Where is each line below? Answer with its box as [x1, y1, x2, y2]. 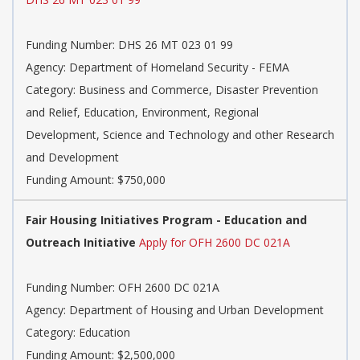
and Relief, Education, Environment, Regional [26, 104, 259, 120]
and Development [26, 149, 119, 165]
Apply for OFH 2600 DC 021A [139, 234, 290, 250]
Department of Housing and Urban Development [69, 301, 324, 317]
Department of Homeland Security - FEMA [69, 59, 289, 75]
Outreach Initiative [26, 234, 136, 250]
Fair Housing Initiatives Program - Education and [26, 211, 307, 227]
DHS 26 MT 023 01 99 [118, 36, 233, 52]
